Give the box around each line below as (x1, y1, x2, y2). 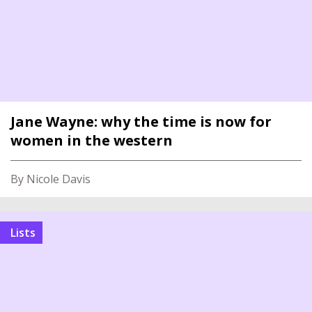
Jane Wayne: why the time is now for (10, 112, 272, 131)
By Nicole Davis (10, 171, 91, 187)
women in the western (10, 131, 173, 150)
